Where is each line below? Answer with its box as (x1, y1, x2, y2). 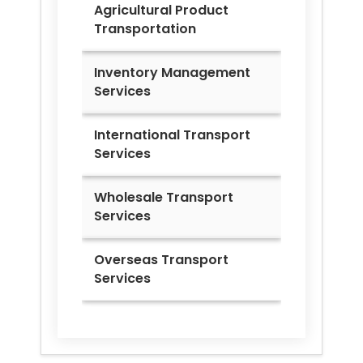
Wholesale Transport (94, 188, 233, 207)
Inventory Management (94, 63, 250, 83)
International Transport (94, 126, 250, 145)
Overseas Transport (94, 250, 228, 270)
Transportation (94, 19, 196, 39)
